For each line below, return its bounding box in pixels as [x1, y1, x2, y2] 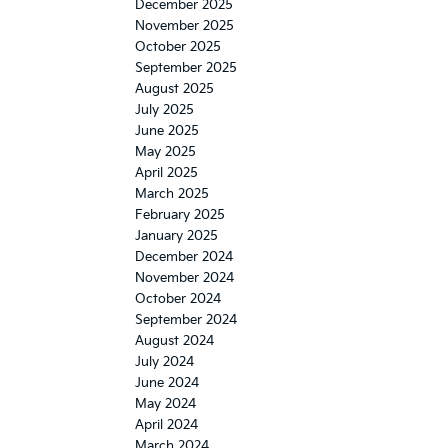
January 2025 [135, 228, 218, 245]
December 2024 [135, 249, 233, 266]
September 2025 [135, 60, 237, 77]
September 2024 [135, 312, 237, 329]
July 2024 [135, 354, 194, 371]
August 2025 [135, 81, 214, 98]
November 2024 [135, 270, 234, 287]
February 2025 [135, 207, 225, 224]
